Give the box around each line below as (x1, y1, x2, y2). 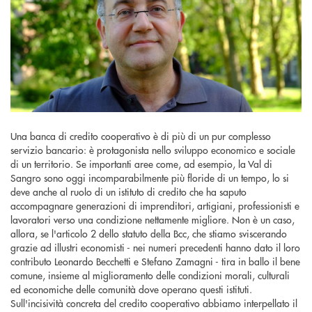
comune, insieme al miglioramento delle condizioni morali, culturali (10, 267, 290, 282)
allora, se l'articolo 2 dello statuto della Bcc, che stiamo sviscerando (10, 226, 287, 240)
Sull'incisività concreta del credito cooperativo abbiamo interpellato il (10, 295, 297, 310)
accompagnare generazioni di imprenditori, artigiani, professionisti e (10, 198, 299, 212)
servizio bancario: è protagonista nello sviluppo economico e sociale (10, 142, 295, 157)
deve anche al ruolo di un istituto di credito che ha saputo (10, 184, 247, 198)
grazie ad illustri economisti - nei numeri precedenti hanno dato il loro (10, 240, 300, 254)
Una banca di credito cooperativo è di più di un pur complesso (10, 128, 271, 143)
